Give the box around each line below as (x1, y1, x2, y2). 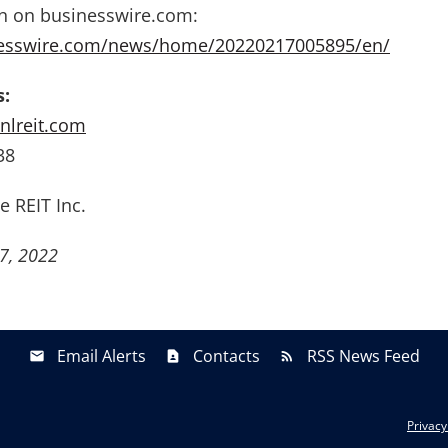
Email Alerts (56, 344, 146, 367)
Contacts (192, 344, 260, 367)
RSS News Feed (306, 344, 420, 367)
